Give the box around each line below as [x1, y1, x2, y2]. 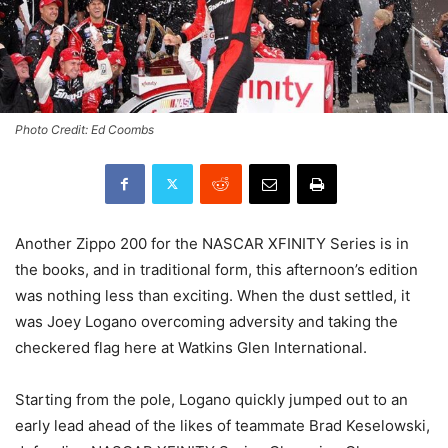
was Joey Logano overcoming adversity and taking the [15, 311, 398, 331]
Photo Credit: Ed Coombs [15, 121, 154, 137]
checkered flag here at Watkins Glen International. [15, 337, 367, 357]
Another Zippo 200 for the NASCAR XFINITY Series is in [15, 233, 409, 253]
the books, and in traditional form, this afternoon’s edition [15, 259, 418, 279]
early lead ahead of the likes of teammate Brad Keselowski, [15, 415, 430, 435]
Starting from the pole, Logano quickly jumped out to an [15, 389, 408, 409]
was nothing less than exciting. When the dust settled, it [15, 285, 410, 305]
